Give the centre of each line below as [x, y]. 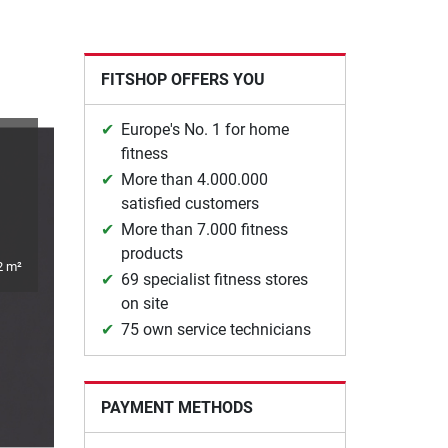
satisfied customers [189, 203]
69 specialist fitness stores [214, 279]
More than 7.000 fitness [204, 229]
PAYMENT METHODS [176, 407]
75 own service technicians [215, 329]
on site [144, 303]
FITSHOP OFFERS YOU [182, 79]
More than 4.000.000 [194, 179]
